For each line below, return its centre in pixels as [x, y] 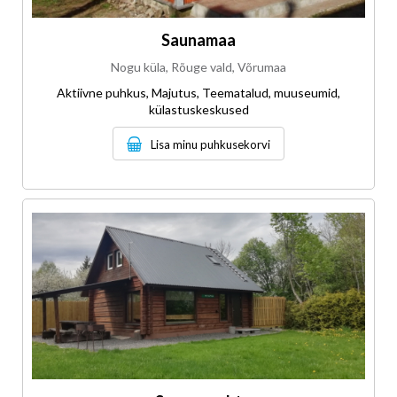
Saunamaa [198, 40]
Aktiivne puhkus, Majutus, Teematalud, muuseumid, [198, 93]
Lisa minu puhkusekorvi [210, 145]
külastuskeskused [198, 110]
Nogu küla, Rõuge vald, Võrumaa [198, 67]
